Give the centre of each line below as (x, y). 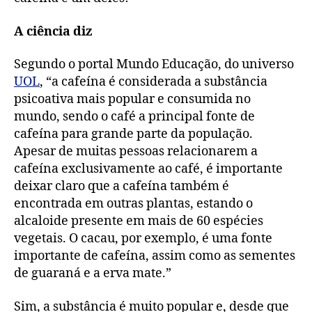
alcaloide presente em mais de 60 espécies (139, 221)
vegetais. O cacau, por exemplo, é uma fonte (143, 239)
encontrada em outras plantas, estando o (133, 204)
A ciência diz (53, 31)
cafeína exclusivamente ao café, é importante (148, 169)
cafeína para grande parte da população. (135, 134)
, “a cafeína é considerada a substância (154, 82)
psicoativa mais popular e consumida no (132, 100)
